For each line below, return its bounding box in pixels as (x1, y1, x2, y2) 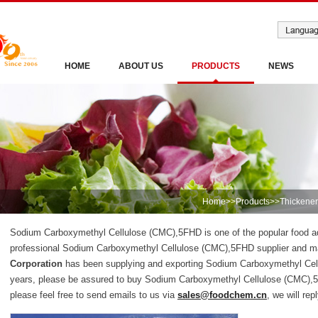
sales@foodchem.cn (177, 290, 267, 300)
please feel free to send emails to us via (10, 290, 177, 300)
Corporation (10, 258, 62, 269)
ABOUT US (119, 61, 163, 71)
